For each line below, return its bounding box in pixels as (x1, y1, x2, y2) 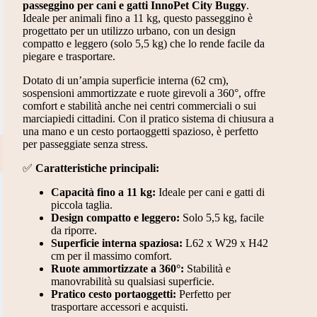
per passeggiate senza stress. (22, 137, 148, 150)
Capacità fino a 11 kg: (50, 185, 156, 198)
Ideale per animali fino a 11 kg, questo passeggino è (22, 11, 253, 24)
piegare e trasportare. (22, 50, 115, 62)
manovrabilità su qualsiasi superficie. (50, 275, 214, 287)
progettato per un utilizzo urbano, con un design (22, 24, 236, 37)
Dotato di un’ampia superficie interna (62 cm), (22, 74, 229, 86)
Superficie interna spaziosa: (50, 236, 183, 249)
